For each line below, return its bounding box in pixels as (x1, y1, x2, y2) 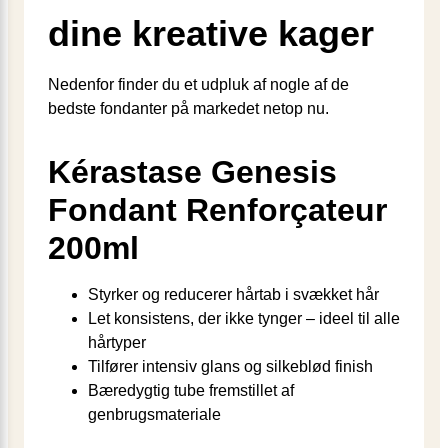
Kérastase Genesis (48, 153, 337, 190)
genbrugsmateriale (88, 405, 221, 423)
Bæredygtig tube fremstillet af (88, 381, 294, 399)
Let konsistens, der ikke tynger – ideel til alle (88, 309, 400, 327)
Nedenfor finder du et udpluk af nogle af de (48, 75, 349, 93)
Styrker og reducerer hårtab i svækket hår (88, 285, 379, 303)
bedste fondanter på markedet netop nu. (48, 99, 329, 117)
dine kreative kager (48, 12, 374, 54)
